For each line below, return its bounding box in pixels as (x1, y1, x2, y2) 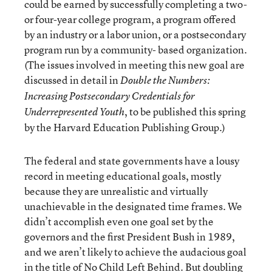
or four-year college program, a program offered (24, 12, 236, 26)
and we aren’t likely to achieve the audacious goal (24, 245, 246, 259)
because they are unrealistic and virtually (24, 184, 208, 198)
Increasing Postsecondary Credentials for (24, 89, 195, 103)
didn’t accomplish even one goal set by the (24, 214, 214, 228)
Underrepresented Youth (24, 105, 124, 118)
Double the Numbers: (120, 73, 210, 87)
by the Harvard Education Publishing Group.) (24, 120, 225, 134)
